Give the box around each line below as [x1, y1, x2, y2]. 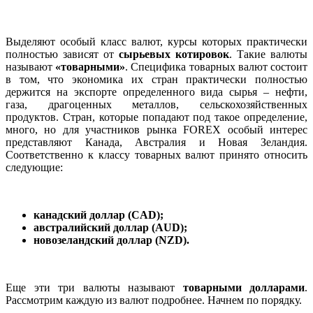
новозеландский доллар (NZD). [34, 233, 189, 246]
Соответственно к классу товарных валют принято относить [6, 148, 307, 161]
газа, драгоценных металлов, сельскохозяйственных [6, 98, 307, 110]
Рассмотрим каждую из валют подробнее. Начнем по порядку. [6, 293, 302, 306]
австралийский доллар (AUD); [34, 221, 187, 233]
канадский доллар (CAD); [34, 208, 163, 221]
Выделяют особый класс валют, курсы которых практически [6, 35, 307, 48]
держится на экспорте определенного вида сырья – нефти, [6, 85, 307, 98]
